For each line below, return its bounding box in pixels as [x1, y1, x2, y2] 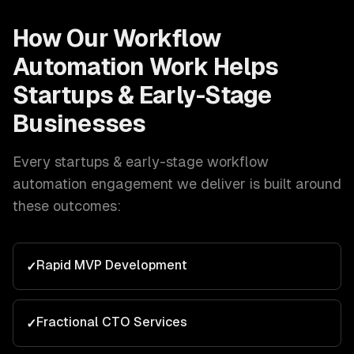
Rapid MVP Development [36, 258, 187, 273]
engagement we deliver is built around [87, 175, 341, 192]
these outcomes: [13, 198, 121, 214]
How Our [13, 24, 113, 52]
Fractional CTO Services [36, 314, 187, 330]
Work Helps [144, 53, 279, 81]
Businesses [13, 110, 146, 137]
